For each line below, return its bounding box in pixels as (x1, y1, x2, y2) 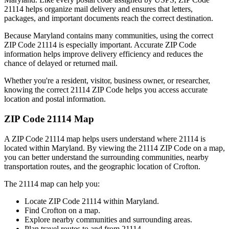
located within (4, 143, 52, 152)
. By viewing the (83, 143, 139, 152)
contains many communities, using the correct (64, 31, 213, 40)
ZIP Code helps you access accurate (90, 85, 208, 95)
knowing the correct (4, 85, 71, 95)
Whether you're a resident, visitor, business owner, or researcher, (4, 76, 210, 85)
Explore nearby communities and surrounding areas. (25, 215, 192, 224)
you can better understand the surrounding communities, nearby (4, 152, 209, 162)
